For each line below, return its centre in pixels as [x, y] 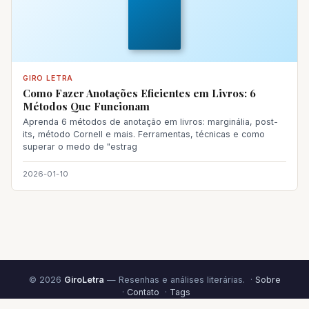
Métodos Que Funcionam [86, 106]
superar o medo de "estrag [80, 146]
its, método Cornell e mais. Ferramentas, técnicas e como [144, 134]
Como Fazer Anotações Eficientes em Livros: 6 [139, 93]
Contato [143, 292]
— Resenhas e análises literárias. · [179, 280]
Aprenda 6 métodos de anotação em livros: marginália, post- [150, 121]
